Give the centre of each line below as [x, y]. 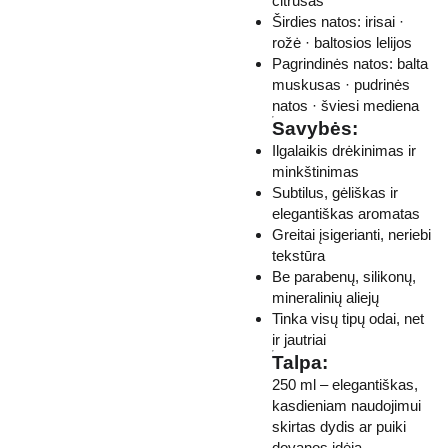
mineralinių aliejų [325, 297]
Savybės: [315, 128]
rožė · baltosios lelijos [342, 42]
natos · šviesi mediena [345, 105]
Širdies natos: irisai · [338, 21]
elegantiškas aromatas [346, 213]
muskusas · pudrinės [341, 84]
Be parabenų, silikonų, [344, 276]
